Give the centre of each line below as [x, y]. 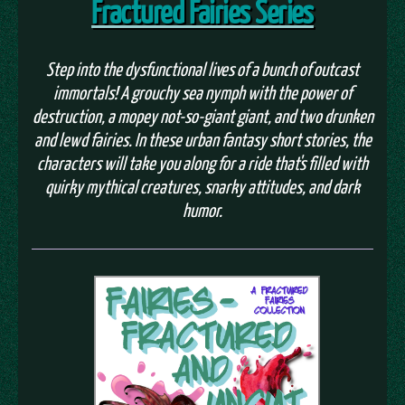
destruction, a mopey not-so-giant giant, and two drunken [202, 115]
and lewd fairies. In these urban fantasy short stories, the [202, 139]
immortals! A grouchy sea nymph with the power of [202, 92]
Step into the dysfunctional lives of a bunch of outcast [202, 68]
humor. [202, 209]
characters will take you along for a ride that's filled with [202, 162]
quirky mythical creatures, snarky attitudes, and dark [202, 186]
